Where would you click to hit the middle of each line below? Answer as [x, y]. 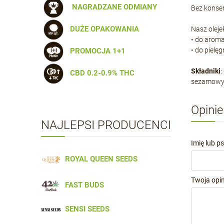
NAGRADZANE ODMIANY [111, 7]
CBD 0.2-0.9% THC [100, 73]
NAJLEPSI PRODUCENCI [106, 125]
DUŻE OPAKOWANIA [102, 29]
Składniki [206, 71]
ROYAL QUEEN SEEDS [99, 159]
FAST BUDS [82, 185]
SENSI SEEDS [85, 209]
